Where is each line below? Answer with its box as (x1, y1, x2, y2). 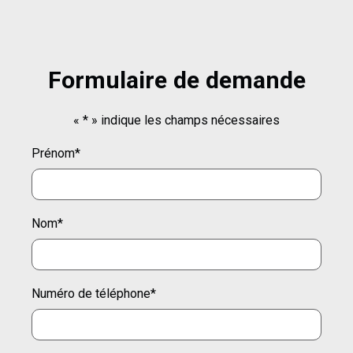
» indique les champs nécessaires (88, 113, 280, 128)
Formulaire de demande (47, 66, 306, 94)
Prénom (32, 146, 75, 161)
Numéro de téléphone (32, 286, 150, 301)
